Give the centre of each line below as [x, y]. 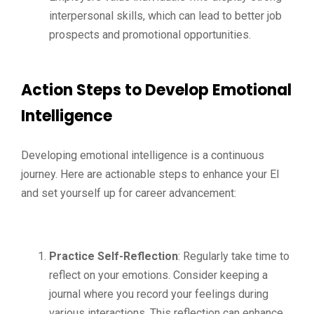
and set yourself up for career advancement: [129, 193]
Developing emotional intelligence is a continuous [143, 155]
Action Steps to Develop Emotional [156, 90]
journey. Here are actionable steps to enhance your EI [150, 174]
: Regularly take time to [234, 256]
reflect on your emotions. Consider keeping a [158, 275]
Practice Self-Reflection [114, 256]
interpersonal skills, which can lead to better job [165, 16]
